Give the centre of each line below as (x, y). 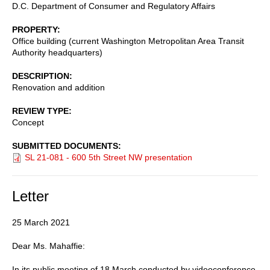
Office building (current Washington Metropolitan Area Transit (128, 41)
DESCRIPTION (41, 76)
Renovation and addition (58, 87)
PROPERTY (35, 29)
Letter (30, 196)
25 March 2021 (41, 222)
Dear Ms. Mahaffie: (49, 246)
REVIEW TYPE (40, 111)
